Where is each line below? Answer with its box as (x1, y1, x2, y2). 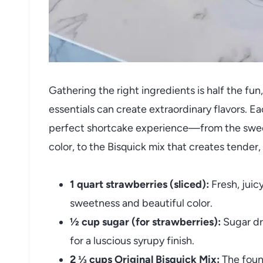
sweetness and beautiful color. (70, 196, 213, 210)
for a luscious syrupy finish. (70, 234, 194, 247)
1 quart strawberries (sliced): (70, 177, 209, 191)
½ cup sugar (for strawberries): (70, 215, 221, 228)
